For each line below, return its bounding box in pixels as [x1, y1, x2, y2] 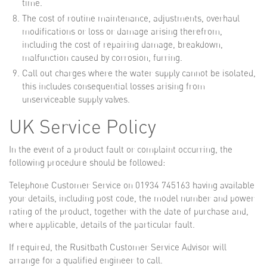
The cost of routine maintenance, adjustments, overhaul [22, 13, 240, 24]
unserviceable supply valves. [22, 94, 130, 105]
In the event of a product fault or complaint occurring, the [9, 144, 232, 155]
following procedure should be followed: [9, 157, 165, 168]
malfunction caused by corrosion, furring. [22, 52, 182, 63]
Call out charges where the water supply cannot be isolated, [22, 67, 256, 79]
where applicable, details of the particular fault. [9, 219, 195, 230]
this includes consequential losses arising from [22, 80, 205, 92]
